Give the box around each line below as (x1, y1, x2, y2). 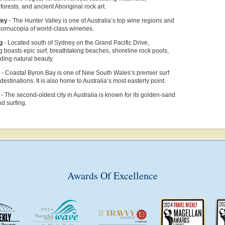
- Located (4, 39, 31, 46)
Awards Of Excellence (67, 168, 158, 182)
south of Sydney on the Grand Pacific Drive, (31, 39, 149, 46)
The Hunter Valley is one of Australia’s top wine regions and (13, 17, 174, 24)
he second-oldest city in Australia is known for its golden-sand (8, 91, 175, 98)
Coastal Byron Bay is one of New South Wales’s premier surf (5, 69, 169, 76)
